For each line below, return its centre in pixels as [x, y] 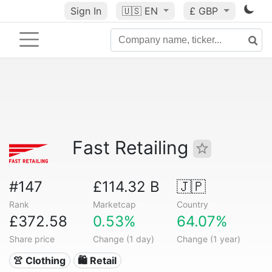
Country [192, 204]
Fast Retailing [133, 148]
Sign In [86, 11]
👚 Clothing [40, 260]
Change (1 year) [208, 239]
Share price [32, 239]
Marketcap [114, 204]
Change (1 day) [123, 239]
